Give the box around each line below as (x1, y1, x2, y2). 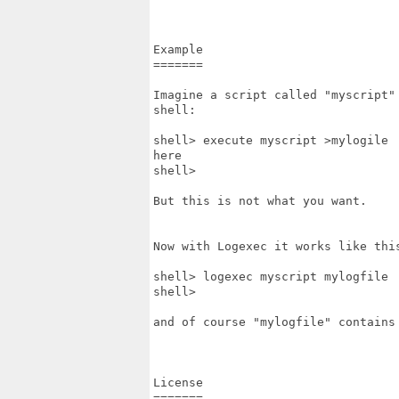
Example (153, 43, 203, 56)
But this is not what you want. (153, 194, 367, 208)
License (153, 376, 203, 389)
